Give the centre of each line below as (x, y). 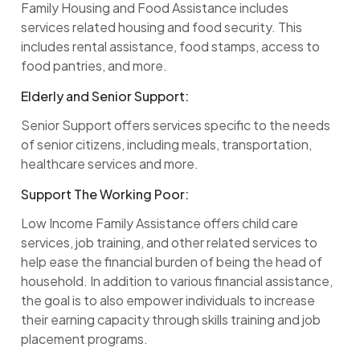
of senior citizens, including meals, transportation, (166, 145)
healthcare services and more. (110, 164)
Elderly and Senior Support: (105, 96)
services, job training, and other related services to (169, 243)
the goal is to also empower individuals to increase (168, 301)
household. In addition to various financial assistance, (177, 281)
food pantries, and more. (94, 66)
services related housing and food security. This (162, 27)
